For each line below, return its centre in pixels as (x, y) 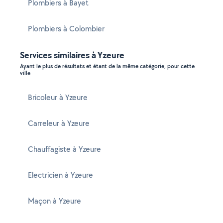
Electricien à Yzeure (60, 175)
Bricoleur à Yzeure (58, 97)
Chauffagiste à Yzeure (64, 149)
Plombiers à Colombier (66, 29)
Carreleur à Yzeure (59, 123)
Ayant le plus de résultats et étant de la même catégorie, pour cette (107, 66)
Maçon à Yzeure (55, 201)
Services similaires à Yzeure (72, 55)
